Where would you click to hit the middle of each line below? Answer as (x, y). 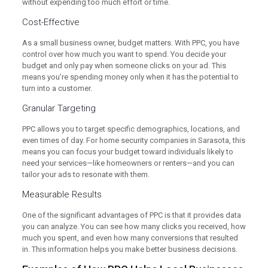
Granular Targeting (59, 108)
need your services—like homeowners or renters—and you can (128, 163)
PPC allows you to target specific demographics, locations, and (131, 129)
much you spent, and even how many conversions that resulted (130, 237)
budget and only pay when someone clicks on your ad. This (124, 65)
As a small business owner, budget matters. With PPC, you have (130, 42)
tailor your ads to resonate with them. (86, 174)
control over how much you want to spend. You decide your (124, 54)
